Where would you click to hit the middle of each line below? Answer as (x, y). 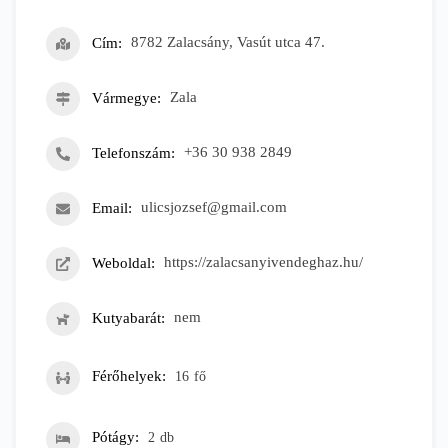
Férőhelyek (127, 376)
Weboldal (121, 262)
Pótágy (113, 437)
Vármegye (124, 97)
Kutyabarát (126, 317)
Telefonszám (131, 152)
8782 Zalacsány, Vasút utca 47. (228, 42)
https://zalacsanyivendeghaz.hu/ (263, 262)
